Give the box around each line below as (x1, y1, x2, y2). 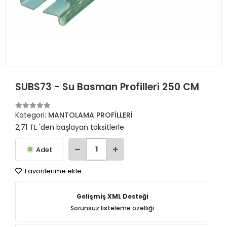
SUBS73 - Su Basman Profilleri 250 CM (15, 80, 199, 94)
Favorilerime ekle (23, 166, 82, 176)
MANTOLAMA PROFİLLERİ (48, 110, 133, 120)
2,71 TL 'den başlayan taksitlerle (15, 122, 124, 132)
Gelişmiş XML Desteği (76, 192, 148, 201)
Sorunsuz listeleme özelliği (70, 204, 154, 212)
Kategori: (15, 110, 48, 120)
